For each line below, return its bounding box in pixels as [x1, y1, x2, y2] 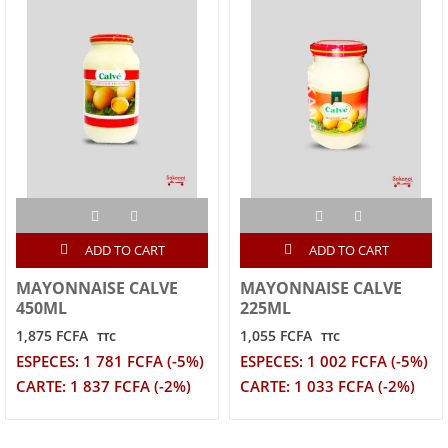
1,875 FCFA [16, 325, 88, 345]
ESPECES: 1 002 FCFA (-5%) [240, 350, 428, 372]
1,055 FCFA [240, 325, 312, 345]
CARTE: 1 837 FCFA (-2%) [16, 375, 191, 397]
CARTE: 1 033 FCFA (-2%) [240, 375, 415, 397]
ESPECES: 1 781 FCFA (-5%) [16, 350, 204, 372]
